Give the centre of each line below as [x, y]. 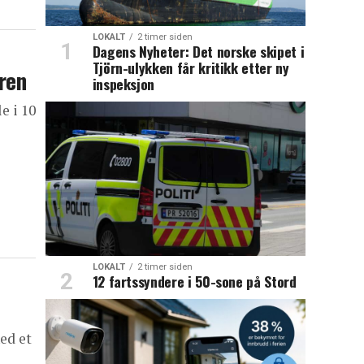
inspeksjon [123, 84]
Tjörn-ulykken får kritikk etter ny [191, 68]
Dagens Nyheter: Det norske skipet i [198, 52]
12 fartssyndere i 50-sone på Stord [194, 282]
